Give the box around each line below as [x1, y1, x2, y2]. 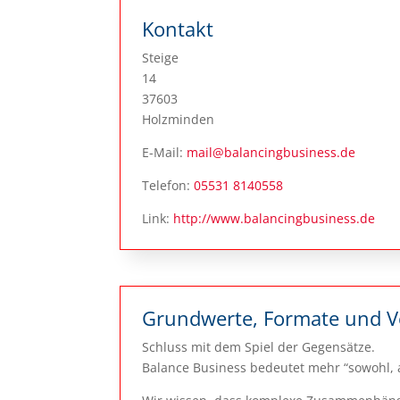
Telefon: [142, 176, 195, 194]
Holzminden [142, 110, 215, 128]
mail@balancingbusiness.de [187, 143, 356, 161]
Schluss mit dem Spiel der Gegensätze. [142, 338, 376, 356]
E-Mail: [142, 143, 187, 161]
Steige [142, 48, 179, 66]
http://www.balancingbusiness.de [173, 209, 376, 227]
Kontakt [142, 14, 214, 42]
